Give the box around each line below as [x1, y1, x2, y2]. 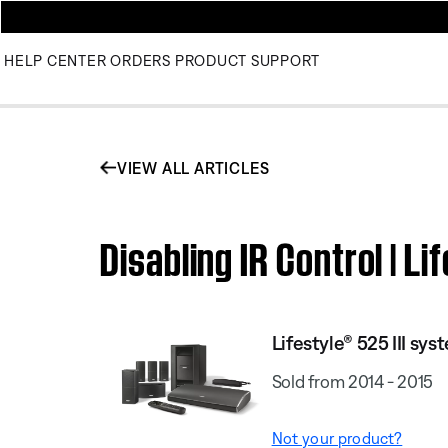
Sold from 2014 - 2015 [271, 370, 434, 392]
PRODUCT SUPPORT [174, 52, 320, 69]
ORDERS [110, 52, 171, 69]
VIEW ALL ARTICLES [116, 158, 270, 177]
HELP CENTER [4, 52, 107, 69]
